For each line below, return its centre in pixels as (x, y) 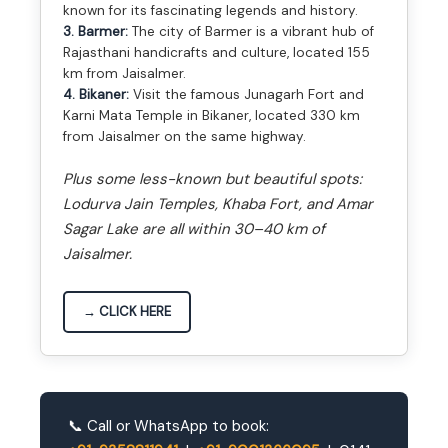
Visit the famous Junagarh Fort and (246, 95)
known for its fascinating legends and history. (210, 11)
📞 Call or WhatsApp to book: (168, 426)
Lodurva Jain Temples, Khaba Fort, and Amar (218, 204)
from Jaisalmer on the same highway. (184, 137)
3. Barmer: (95, 32)
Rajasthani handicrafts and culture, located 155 (216, 53)
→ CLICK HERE (127, 312)
